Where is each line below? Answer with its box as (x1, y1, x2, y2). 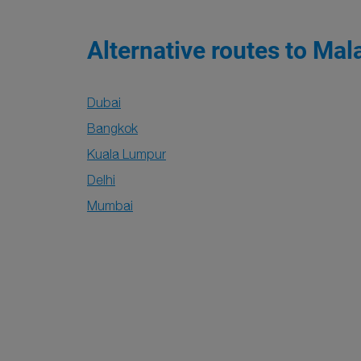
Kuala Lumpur (87, 147, 166, 161)
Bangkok (87, 121, 138, 135)
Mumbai (87, 198, 133, 213)
